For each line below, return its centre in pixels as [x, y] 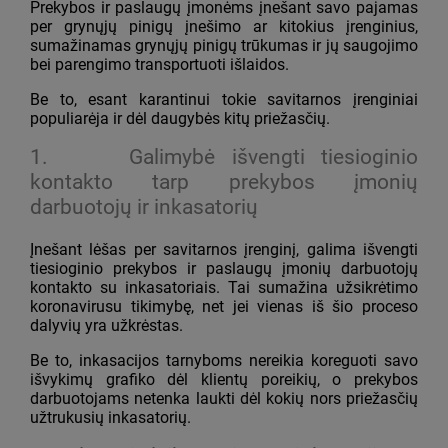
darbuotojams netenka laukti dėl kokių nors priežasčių [224, 399]
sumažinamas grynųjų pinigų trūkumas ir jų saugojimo [224, 45]
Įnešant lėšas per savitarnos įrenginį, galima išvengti [224, 250]
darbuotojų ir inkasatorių [144, 206]
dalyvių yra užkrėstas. [106, 326]
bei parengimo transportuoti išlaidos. [159, 64]
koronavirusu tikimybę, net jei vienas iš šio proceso [224, 307]
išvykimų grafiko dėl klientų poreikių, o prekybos [224, 380]
